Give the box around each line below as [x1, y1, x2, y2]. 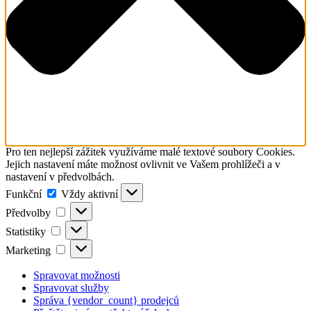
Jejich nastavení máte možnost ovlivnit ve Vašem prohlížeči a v [6, 158, 280, 171]
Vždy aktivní [61, 188, 121, 201]
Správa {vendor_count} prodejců [33, 294, 179, 307]
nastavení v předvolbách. [6, 171, 115, 183]
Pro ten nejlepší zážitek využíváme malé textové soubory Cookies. [6, 146, 295, 158]
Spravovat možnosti [33, 269, 120, 282]
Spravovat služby [33, 282, 109, 294]
